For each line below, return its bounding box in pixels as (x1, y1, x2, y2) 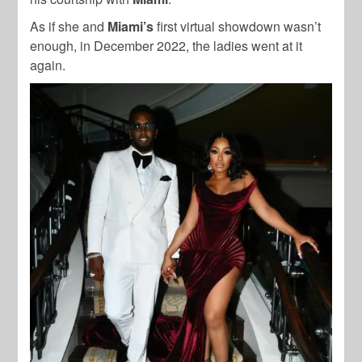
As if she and (30, 16, 108, 36)
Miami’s (107, 16, 158, 36)
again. (30, 55, 66, 74)
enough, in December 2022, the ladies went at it (30, 36, 303, 55)
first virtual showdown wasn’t (157, 16, 322, 36)
